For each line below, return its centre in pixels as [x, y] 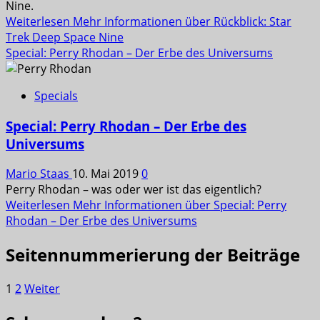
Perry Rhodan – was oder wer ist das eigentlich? [134, 190]
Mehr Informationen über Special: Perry [180, 205]
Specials [56, 95]
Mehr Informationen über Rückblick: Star [182, 21]
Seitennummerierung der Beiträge [153, 255]
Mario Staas [39, 174]
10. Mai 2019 [107, 174]
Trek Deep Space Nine [65, 37]
